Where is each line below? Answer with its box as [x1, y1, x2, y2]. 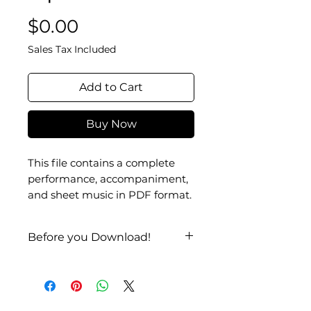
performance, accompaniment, [28, 171, 188, 185]
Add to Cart [79, 80, 143, 94]
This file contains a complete [28, 155, 175, 169]
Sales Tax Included [28, 42, 116, 56]
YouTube [117, 256, 165, 270]
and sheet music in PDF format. [28, 187, 192, 201]
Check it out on [28, 256, 117, 270]
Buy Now [85, 117, 137, 131]
